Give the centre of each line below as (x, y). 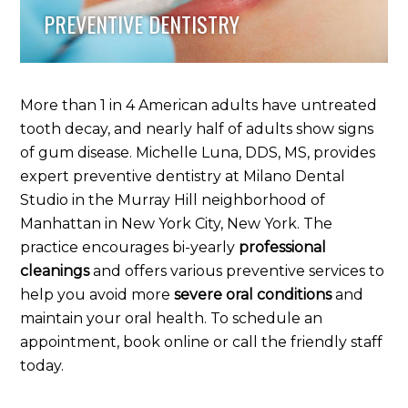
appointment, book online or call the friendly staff (202, 342)
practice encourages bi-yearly (130, 247)
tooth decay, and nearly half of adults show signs (197, 128)
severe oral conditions (253, 294)
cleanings (55, 270)
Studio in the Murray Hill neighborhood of (173, 199)
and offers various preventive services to (237, 270)
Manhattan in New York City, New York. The (177, 223)
